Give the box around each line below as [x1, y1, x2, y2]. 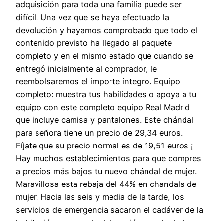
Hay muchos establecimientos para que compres [16, 153, 201, 164]
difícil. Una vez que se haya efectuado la [16, 12, 169, 23]
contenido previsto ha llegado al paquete [16, 38, 172, 48]
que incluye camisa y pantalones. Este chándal [16, 115, 193, 125]
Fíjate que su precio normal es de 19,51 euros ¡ [16, 141, 193, 151]
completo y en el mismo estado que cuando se [16, 51, 193, 61]
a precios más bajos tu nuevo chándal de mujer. [16, 166, 197, 177]
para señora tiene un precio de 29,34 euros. [16, 128, 183, 138]
